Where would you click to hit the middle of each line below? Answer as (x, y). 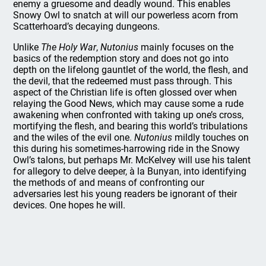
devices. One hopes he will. (69, 205)
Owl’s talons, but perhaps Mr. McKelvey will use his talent (132, 160)
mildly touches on (211, 137)
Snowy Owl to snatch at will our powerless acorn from (126, 15)
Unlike (27, 47)
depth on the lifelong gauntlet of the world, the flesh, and (131, 70)
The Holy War (69, 47)
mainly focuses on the (186, 47)
